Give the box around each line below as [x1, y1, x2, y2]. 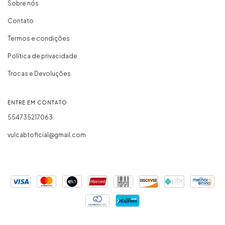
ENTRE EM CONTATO [8, 99, 67, 105]
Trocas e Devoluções [8, 69, 71, 77]
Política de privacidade [8, 52, 77, 60]
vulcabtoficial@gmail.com [8, 131, 86, 139]
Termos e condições [8, 34, 70, 42]
